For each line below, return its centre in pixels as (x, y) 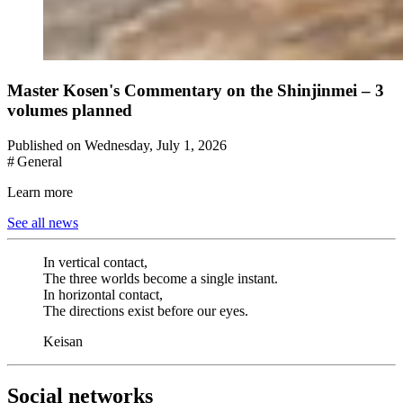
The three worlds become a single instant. (161, 278)
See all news (43, 222)
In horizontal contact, (103, 294)
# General (35, 161)
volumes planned (70, 110)
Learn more (40, 192)
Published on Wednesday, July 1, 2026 (117, 145)
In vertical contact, (95, 262)
